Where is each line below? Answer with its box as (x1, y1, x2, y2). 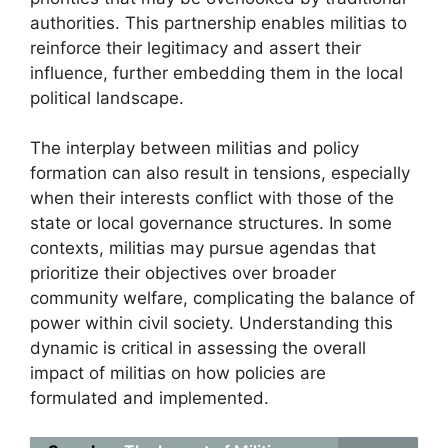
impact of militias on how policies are (30, 363, 326, 383)
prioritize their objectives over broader (30, 263, 336, 283)
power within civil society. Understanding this (30, 313, 393, 333)
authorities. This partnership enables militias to (30, 12, 407, 33)
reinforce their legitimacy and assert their (30, 37, 361, 58)
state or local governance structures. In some (30, 213, 392, 233)
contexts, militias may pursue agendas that (30, 238, 376, 258)
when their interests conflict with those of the (30, 188, 394, 208)
